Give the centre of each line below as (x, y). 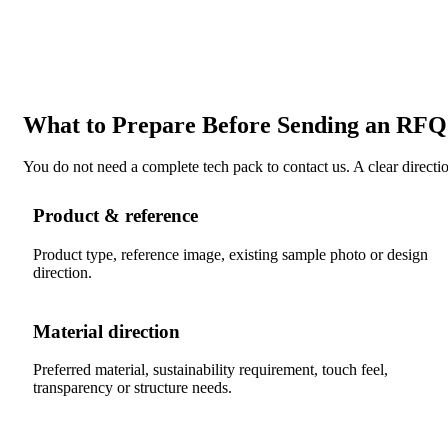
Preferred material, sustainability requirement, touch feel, (210, 370)
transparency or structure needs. (132, 388)
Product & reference (115, 216)
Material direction (106, 331)
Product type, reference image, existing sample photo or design (230, 254)
